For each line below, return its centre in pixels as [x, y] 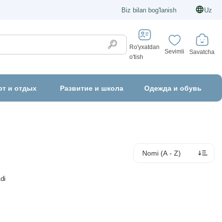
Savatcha [202, 52]
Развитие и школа [92, 88]
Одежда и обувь [173, 88]
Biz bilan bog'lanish [149, 10]
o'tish [136, 57]
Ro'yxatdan [144, 47]
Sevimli [174, 52]
